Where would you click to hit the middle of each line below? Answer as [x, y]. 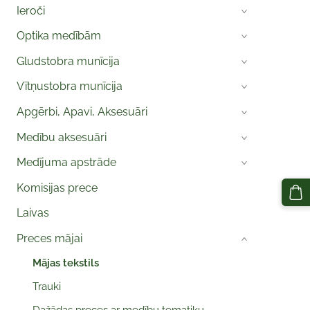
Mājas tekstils [65, 263]
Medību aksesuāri [61, 137]
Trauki [46, 286]
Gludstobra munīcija [68, 61]
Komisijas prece [57, 188]
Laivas [33, 213]
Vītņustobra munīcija [69, 86]
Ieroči [30, 10]
